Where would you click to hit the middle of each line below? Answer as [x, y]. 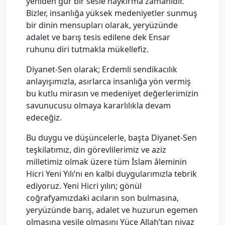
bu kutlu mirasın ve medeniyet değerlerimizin [112, 93]
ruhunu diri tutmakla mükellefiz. [87, 49]
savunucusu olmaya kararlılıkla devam [98, 105]
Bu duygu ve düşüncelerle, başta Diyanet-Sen [111, 138]
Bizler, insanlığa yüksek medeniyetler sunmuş [112, 13]
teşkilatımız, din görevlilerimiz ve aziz [96, 150]
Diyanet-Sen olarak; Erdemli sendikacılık [102, 69]
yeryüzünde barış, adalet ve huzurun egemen [112, 210]
